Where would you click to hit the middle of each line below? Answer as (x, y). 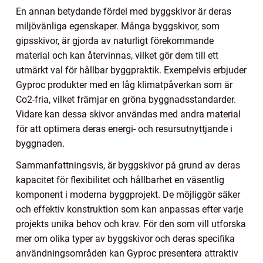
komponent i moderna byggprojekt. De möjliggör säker (128, 194)
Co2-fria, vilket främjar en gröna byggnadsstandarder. (126, 99)
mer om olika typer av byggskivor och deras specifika (125, 238)
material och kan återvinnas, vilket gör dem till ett (117, 55)
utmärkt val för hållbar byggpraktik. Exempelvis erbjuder (131, 70)
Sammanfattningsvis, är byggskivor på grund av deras (128, 165)
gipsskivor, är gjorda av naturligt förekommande (115, 41)
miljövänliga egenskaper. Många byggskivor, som (118, 26)
